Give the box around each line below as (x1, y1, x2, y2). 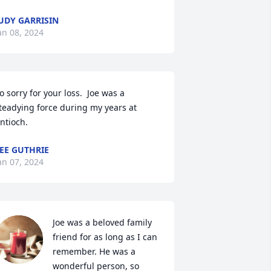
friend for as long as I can (52, 231, 157, 243)
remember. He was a (52, 246, 135, 257)
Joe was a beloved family (52, 217, 152, 228)
